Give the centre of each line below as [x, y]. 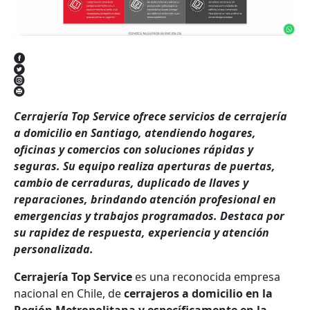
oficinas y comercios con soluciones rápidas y [134, 149]
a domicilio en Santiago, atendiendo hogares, [135, 133]
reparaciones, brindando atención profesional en [145, 199]
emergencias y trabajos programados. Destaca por [149, 216]
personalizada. [54, 249]
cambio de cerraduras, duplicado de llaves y [131, 182]
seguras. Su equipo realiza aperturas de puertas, [145, 166]
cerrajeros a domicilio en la [197, 293]
